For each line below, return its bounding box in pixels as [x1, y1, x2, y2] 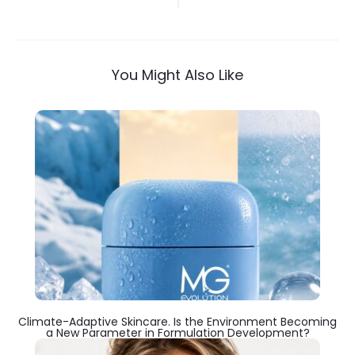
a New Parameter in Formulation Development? [45, 325, 310, 341]
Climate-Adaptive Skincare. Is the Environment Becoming [18, 314, 337, 330]
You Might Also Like [112, 65, 243, 85]
